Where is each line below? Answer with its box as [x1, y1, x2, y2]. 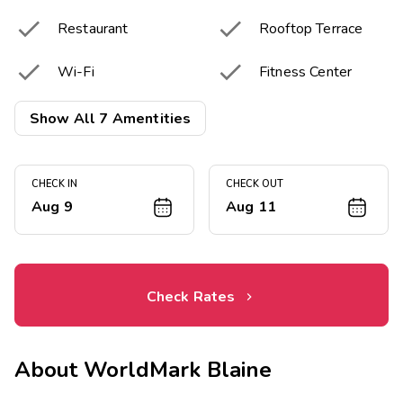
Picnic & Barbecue [58, 101, 172, 121]
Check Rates [146, 286, 236, 307]
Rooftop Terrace [259, 19, 363, 40]
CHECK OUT [226, 177, 283, 192]
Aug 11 [226, 197, 276, 218]
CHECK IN [31, 177, 77, 192]
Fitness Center [259, 62, 353, 83]
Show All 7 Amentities [30, 109, 192, 130]
